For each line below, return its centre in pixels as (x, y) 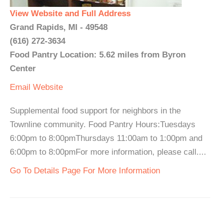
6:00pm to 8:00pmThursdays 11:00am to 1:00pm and (106, 138)
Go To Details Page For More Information (85, 171)
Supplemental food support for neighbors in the (95, 111)
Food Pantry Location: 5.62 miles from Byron (98, 55)
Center (23, 69)
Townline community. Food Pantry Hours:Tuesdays (103, 124)
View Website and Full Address (70, 14)
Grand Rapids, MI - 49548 (59, 27)
